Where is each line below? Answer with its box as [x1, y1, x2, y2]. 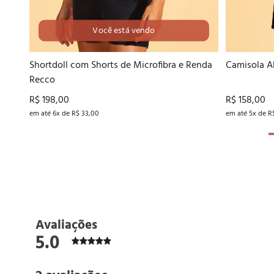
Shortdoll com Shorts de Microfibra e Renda [29, 57, 212, 73]
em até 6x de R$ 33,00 [29, 107, 99, 120]
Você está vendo [92, 23, 155, 38]
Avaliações [35, 215, 97, 235]
